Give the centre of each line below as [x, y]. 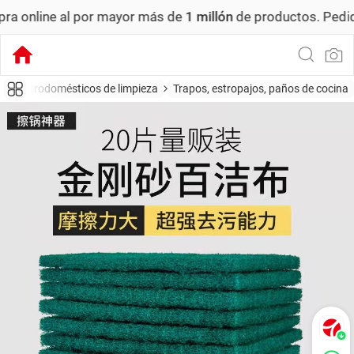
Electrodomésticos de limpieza [84, 89]
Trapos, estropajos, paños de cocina [260, 89]
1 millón [143, 17]
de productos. [211, 17]
